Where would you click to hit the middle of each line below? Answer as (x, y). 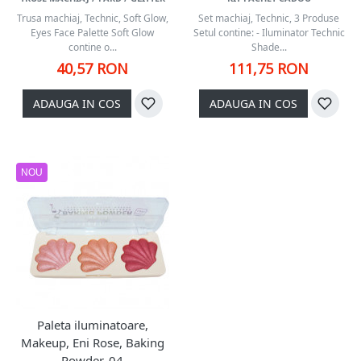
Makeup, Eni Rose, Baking (92, 342)
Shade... (269, 47)
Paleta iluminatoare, (92, 325)
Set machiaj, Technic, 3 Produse (269, 18)
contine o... (92, 47)
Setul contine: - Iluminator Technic (269, 33)
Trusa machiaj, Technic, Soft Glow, (92, 18)
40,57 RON (92, 68)
